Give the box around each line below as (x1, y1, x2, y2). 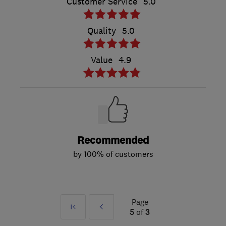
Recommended (77, 134, 149, 148)
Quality (87, 25, 116, 37)
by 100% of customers (73, 149, 153, 159)
